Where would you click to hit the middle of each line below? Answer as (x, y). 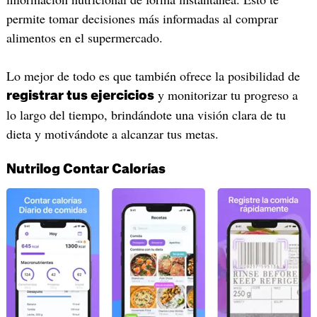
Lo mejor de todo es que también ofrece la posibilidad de (153, 75)
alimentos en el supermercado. (84, 37)
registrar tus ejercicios (80, 95)
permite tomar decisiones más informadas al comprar (142, 18)
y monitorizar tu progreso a (226, 94)
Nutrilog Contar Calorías (86, 169)
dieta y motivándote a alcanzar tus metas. (112, 133)
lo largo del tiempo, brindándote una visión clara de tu (146, 114)
